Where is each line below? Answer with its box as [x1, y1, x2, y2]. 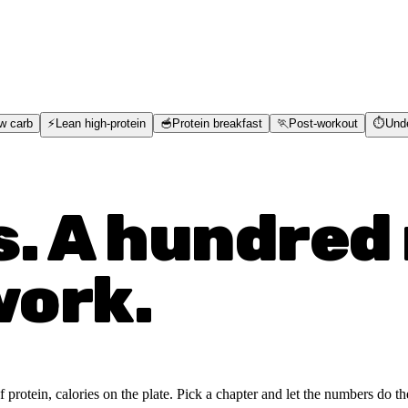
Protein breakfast [172, 116, 262, 130]
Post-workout [289, 116, 358, 130]
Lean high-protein [56, 116, 146, 130]
